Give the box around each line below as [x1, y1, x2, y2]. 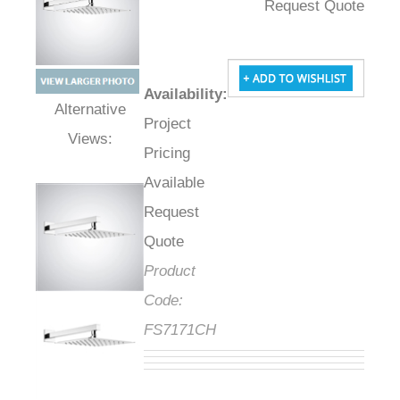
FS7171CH [165, 321, 237, 339]
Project [165, 115, 212, 133]
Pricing [165, 145, 212, 162]
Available [165, 174, 226, 192]
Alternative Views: [40, 124, 161, 142]
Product [165, 262, 217, 280]
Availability [165, 86, 244, 104]
